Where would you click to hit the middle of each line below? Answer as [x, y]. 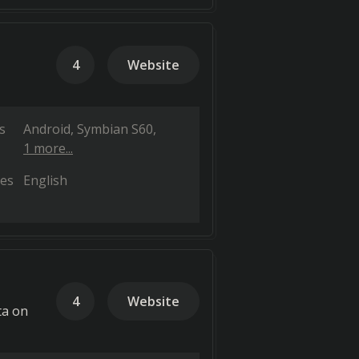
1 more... [48, 148]
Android [47, 129]
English [45, 180]
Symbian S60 [115, 129]
